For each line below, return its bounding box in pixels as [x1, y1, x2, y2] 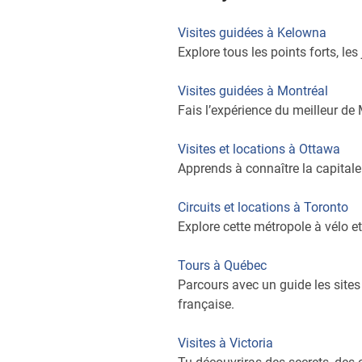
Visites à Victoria [178, 335, 273, 351]
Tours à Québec [178, 258, 267, 273]
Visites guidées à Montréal [178, 83, 328, 99]
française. [178, 297, 234, 312]
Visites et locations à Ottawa [178, 141, 340, 157]
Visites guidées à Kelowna [178, 25, 326, 40]
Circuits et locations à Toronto [178, 200, 348, 215]
